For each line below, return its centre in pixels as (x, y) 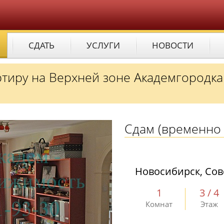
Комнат (159, 204)
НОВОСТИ (173, 45)
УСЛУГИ (103, 45)
